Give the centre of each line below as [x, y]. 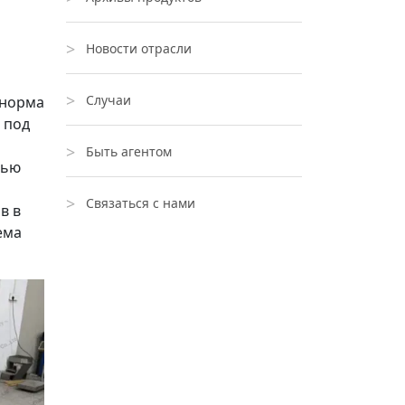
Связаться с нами [141, 203]
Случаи [108, 100]
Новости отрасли [139, 48]
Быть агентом [129, 151]
